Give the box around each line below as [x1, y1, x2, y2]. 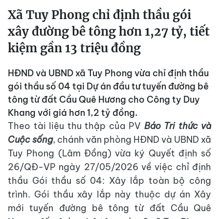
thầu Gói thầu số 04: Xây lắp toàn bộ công [8, 175, 211, 187]
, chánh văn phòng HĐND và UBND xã [53, 134, 211, 146]
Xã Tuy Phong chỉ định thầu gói [8, 7, 191, 23]
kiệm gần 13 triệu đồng [8, 41, 141, 56]
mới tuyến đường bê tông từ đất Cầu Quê [8, 202, 211, 214]
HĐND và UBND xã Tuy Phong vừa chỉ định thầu [8, 67, 209, 79]
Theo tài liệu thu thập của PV [8, 120, 144, 132]
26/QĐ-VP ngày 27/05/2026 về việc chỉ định [8, 161, 211, 173]
